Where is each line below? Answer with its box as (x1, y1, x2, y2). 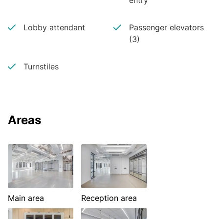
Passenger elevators (129, 22, 204, 32)
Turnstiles (23, 62, 59, 71)
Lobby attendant (23, 22, 85, 32)
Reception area (81, 193, 137, 203)
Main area (8, 193, 44, 203)
